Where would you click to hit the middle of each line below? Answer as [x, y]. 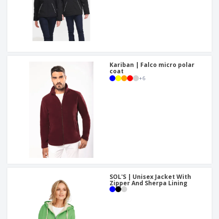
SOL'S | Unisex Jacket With [150, 177]
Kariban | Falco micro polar [152, 65]
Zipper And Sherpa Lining [148, 183]
